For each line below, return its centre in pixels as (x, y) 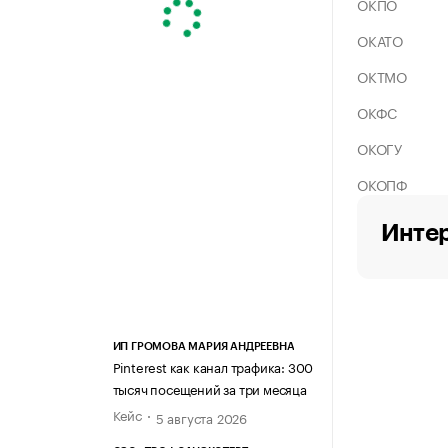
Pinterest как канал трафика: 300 (213, 366)
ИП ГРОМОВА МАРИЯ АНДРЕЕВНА (203, 347)
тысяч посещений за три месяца (209, 388)
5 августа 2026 (201, 417)
